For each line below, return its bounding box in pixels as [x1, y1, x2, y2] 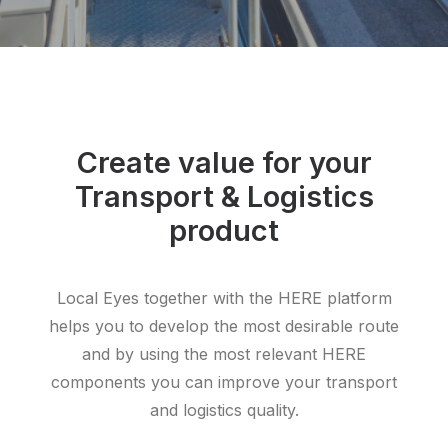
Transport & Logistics [74, 179, 374, 214]
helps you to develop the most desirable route [49, 316, 399, 336]
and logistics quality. [149, 400, 299, 420]
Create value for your [76, 145, 372, 180]
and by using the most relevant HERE [82, 344, 366, 364]
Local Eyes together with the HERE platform [56, 288, 392, 308]
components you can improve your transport [51, 372, 397, 392]
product [169, 213, 279, 248]
